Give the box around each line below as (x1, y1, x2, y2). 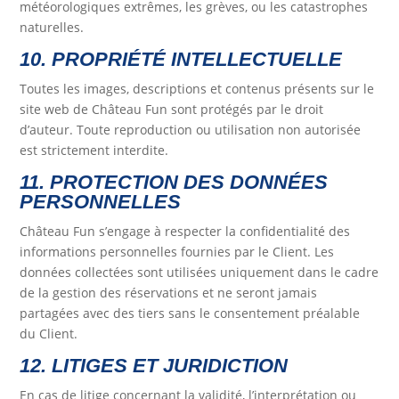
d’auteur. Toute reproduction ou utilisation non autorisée (20, 121, 362, 139)
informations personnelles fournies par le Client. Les (20, 243, 335, 261)
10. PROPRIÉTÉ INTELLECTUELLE (20, 48, 343, 71)
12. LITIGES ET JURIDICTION (20, 354, 289, 378)
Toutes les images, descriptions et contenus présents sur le (20, 80, 375, 98)
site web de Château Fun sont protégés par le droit (20, 101, 324, 118)
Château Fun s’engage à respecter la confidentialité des (20, 223, 351, 240)
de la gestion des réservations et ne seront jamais (20, 284, 318, 302)
